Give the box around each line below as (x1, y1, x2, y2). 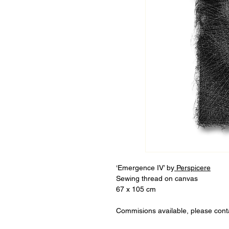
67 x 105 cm (116, 185, 156, 193)
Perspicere (174, 164, 211, 172)
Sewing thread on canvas (116, 174, 198, 182)
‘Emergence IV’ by (116, 164, 174, 172)
